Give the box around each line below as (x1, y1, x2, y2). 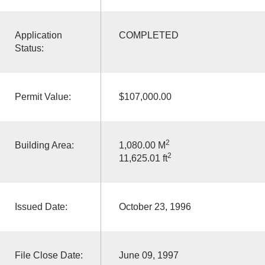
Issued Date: (14, 201, 67, 212)
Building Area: (14, 140, 74, 150)
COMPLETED (118, 30, 179, 40)
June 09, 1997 (118, 250, 179, 260)
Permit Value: (14, 91, 71, 102)
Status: (14, 43, 44, 53)
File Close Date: (14, 250, 83, 260)
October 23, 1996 (118, 201, 191, 212)
